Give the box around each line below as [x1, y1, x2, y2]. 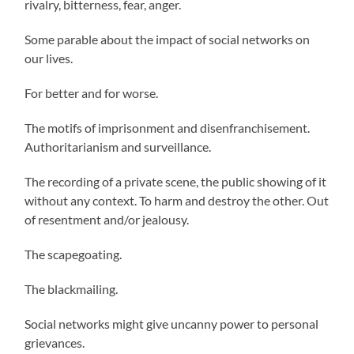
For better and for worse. [24, 85, 159, 100]
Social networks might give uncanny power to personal [24, 315, 319, 331]
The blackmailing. [24, 281, 119, 296]
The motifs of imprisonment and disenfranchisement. [24, 119, 311, 135]
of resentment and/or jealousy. [24, 211, 190, 227]
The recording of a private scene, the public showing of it [24, 173, 327, 189]
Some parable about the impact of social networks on [24, 31, 311, 47]
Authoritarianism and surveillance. [24, 138, 212, 154]
